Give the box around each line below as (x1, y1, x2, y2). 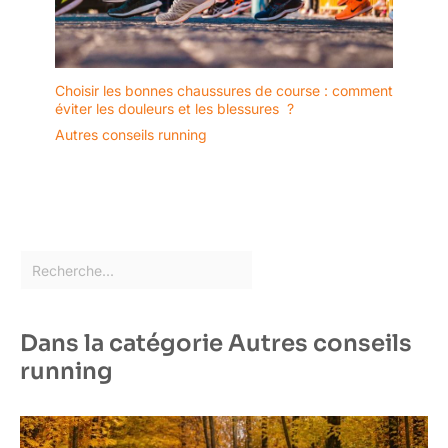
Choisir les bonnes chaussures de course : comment (55, 82, 393, 100)
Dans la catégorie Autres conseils (20, 328, 412, 358)
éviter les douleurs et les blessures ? (55, 100, 294, 118)
